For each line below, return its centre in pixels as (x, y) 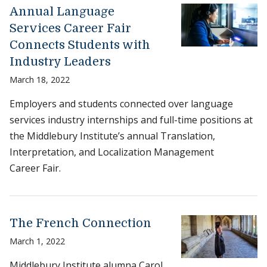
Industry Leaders (60, 62)
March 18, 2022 (40, 80)
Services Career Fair (70, 29)
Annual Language (62, 12)
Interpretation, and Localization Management (112, 152)
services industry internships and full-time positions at (131, 120)
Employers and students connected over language (121, 104)
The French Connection (80, 223)
